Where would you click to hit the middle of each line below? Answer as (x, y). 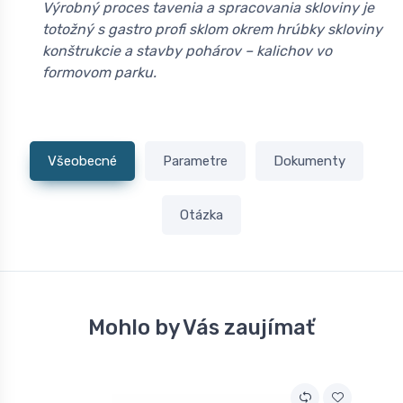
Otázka (201, 215)
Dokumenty (309, 161)
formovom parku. (99, 73)
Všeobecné (83, 161)
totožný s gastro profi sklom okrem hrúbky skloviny (212, 30)
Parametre (196, 161)
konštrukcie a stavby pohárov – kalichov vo (187, 51)
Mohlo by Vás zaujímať (201, 327)
